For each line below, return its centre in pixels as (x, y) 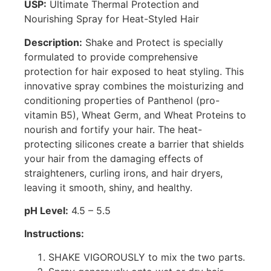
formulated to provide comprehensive (111, 57)
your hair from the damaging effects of (114, 158)
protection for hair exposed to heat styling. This (134, 71)
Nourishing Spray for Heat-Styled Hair (112, 19)
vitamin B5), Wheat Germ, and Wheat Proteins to (135, 115)
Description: (53, 42)
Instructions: (54, 234)
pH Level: (46, 211)
